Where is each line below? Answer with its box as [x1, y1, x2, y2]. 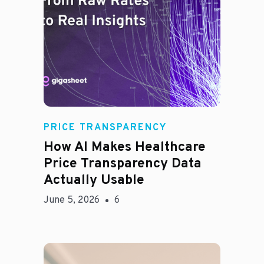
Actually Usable [44, 172, 144, 189]
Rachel [81, 114, 115, 128]
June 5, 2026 [44, 194, 100, 206]
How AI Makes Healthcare [44, 139, 206, 156]
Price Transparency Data [44, 156, 202, 173]
